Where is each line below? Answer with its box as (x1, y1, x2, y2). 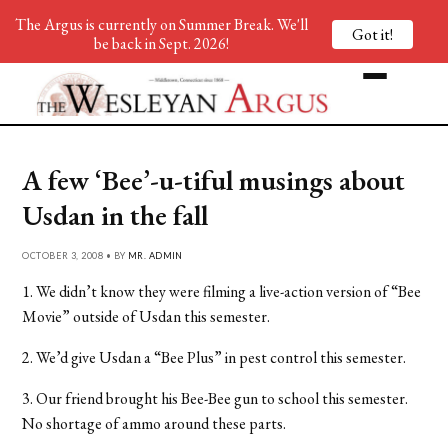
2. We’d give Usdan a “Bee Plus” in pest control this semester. (22, 346, 407, 368)
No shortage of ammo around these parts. (22, 412, 287, 434)
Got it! (352, 23, 393, 45)
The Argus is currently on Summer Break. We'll (14, 14, 308, 35)
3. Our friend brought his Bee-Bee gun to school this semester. (22, 387, 409, 409)
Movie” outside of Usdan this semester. (22, 305, 271, 327)
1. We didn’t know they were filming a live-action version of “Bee (22, 280, 422, 302)
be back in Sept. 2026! (93, 33, 229, 54)
